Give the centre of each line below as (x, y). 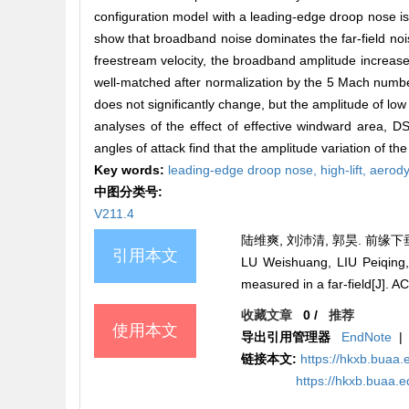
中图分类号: (130, 192)
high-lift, (345, 170)
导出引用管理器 (286, 337)
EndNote (367, 337)
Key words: (131, 170)
